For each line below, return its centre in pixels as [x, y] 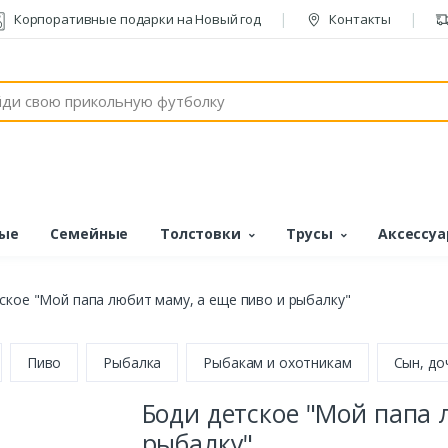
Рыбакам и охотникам [277, 363]
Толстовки [200, 233]
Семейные [89, 233]
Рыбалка [132, 363]
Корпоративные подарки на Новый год [136, 19]
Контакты [359, 19]
